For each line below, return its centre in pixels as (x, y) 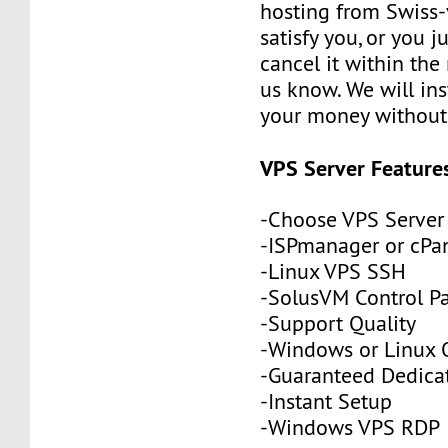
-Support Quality (338, 323)
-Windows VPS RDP (350, 427)
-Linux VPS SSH (333, 271)
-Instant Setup (326, 401)
